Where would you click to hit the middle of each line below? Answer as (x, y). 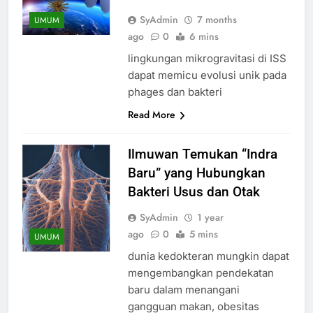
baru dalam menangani (183, 289)
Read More (151, 114)
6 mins (204, 36)
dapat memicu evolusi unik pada (207, 75)
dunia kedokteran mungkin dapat (208, 256)
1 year (210, 217)
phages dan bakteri (175, 92)
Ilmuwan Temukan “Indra (202, 154)
